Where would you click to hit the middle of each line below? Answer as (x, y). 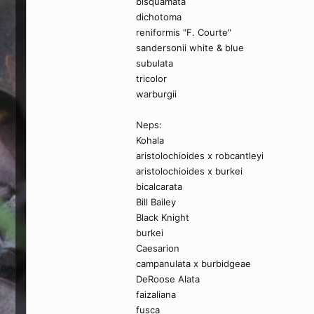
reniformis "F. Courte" (184, 32)
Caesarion (158, 248)
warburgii (156, 94)
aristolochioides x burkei (189, 171)
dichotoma (159, 17)
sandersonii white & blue (190, 48)
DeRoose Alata (168, 279)
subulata (155, 63)
